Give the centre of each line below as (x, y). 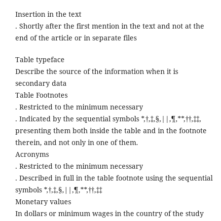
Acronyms (33, 154)
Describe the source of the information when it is (96, 72)
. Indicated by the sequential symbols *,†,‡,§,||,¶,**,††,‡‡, (108, 119)
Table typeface (41, 60)
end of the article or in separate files (76, 38)
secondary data (42, 83)
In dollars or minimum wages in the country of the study (109, 214)
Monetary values (44, 202)
